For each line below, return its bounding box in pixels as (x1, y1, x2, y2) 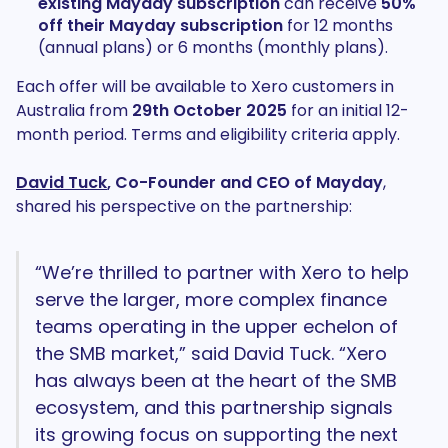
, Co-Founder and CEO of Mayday (107, 171, 383, 194)
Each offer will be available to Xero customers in (16, 75, 394, 98)
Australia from (16, 99, 132, 122)
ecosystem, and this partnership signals (35, 395, 394, 420)
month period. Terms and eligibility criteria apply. (16, 123, 400, 146)
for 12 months (282, 14, 393, 37)
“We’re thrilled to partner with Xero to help (35, 260, 410, 285)
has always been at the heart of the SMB (35, 368, 398, 393)
